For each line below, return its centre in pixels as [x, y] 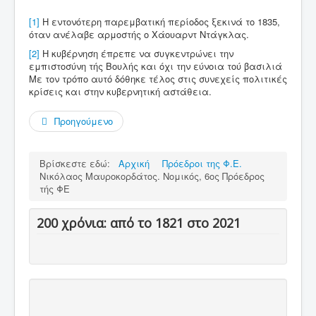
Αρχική [134, 164]
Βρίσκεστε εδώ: [78, 164]
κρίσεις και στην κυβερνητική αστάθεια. [120, 92]
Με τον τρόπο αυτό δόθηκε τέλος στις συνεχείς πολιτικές [158, 79]
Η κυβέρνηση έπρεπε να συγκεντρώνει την [136, 54]
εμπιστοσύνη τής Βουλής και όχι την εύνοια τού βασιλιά [156, 66]
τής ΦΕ [55, 189]
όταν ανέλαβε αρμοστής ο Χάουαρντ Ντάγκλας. [139, 35]
